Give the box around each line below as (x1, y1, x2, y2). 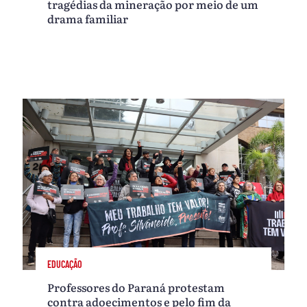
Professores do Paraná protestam (47, 279, 225, 296)
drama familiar (47, 10, 129, 27)
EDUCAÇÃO (47, 258, 83, 270)
